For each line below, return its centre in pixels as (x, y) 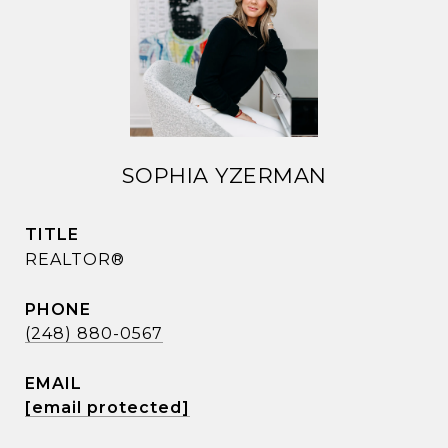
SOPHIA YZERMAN (224, 175)
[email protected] (107, 407)
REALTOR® (75, 259)
